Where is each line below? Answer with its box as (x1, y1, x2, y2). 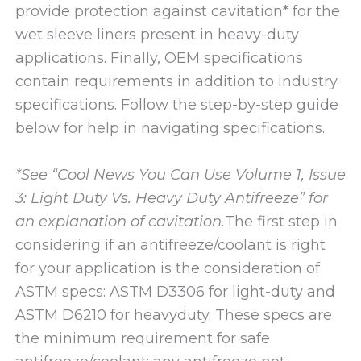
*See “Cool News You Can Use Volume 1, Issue (15, 165, 346, 184)
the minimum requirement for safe (15, 329, 270, 347)
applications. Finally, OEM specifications (15, 48, 303, 67)
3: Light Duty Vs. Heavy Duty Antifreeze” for (15, 189, 328, 207)
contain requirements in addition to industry (15, 72, 338, 90)
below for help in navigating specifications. (15, 118, 325, 137)
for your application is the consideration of (15, 259, 320, 277)
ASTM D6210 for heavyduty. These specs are (15, 305, 332, 324)
